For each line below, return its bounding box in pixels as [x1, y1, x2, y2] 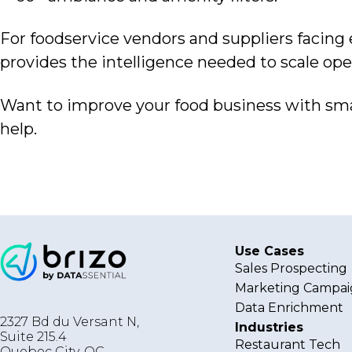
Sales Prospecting [235, 261, 348, 276]
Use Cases [235, 244, 305, 258]
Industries [235, 320, 304, 335]
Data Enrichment [235, 300, 344, 315]
